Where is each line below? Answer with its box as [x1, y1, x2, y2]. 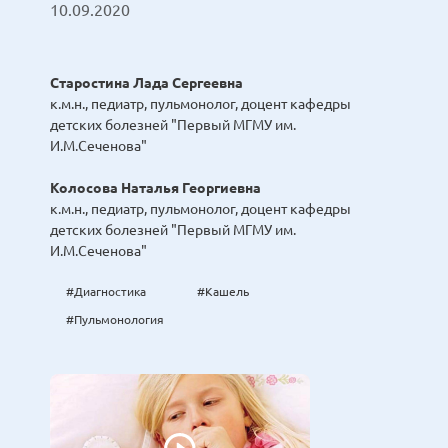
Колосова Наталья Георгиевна [50, 180, 261, 197]
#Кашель [197, 285, 249, 299]
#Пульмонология [66, 313, 164, 327]
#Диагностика [66, 285, 146, 299]
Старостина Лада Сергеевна [50, 75, 243, 92]
